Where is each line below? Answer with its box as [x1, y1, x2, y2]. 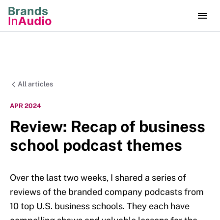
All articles [18, 80, 53, 88]
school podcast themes [10, 136, 182, 155]
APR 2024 [10, 102, 42, 110]
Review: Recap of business [10, 117, 205, 136]
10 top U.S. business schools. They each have [10, 201, 190, 212]
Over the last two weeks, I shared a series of [10, 172, 186, 183]
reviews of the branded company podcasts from [10, 187, 204, 197]
